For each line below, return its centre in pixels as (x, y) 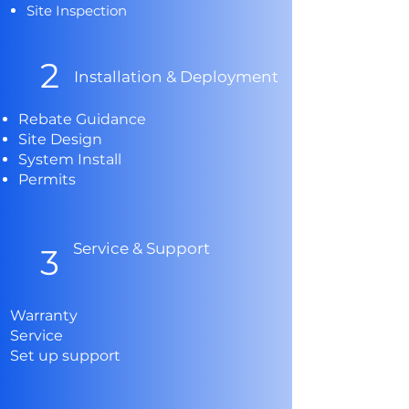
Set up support (65, 356)
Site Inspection (77, 10)
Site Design (60, 139)
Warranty (46, 315)
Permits (47, 179)
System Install (70, 159)
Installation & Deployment (176, 77)
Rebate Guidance (82, 119)
